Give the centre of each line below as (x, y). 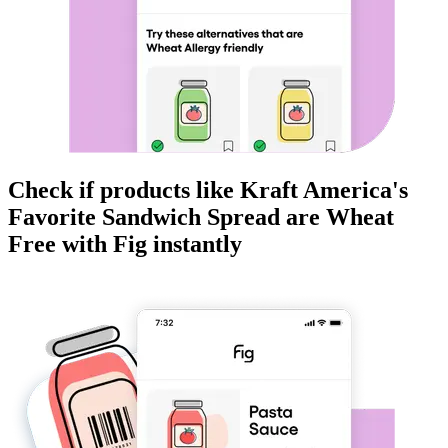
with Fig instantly (149, 244)
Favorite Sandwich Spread (144, 217)
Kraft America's (324, 190)
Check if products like (124, 190)
